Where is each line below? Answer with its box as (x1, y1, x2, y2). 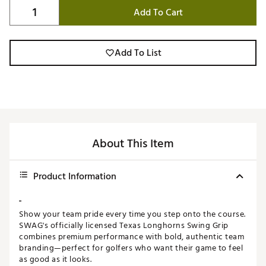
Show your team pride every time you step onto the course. (19, 207, 246, 221)
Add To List (114, 45, 161, 61)
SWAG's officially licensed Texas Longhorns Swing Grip (19, 218, 229, 233)
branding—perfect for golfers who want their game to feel (19, 241, 243, 255)
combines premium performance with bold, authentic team (19, 230, 244, 244)
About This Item (92, 134, 174, 154)
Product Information (33, 169, 116, 185)
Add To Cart (133, 5, 183, 21)
